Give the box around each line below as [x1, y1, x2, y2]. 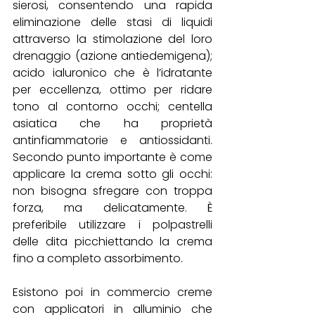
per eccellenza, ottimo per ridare [13, 82, 212, 98]
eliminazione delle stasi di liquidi [13, 14, 212, 31]
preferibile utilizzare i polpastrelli [13, 217, 212, 233]
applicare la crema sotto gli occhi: [13, 166, 212, 183]
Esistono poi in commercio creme [13, 284, 212, 301]
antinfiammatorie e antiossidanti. [13, 132, 212, 149]
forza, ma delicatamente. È [13, 200, 212, 217]
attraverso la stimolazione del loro [13, 31, 212, 48]
